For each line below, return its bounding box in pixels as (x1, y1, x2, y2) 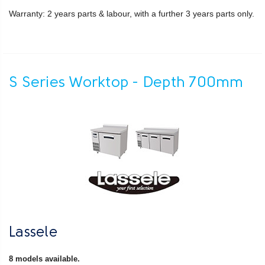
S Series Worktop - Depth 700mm (9, 76, 244, 91)
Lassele (9, 225, 57, 240)
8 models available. (9, 254, 82, 263)
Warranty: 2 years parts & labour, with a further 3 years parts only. (9, 9, 254, 19)
